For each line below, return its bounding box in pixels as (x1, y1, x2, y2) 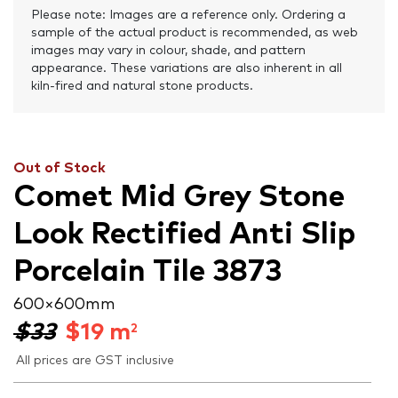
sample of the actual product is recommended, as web (31, 26, 358, 39)
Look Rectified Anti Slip (13, 219, 355, 250)
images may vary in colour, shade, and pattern (31, 44, 306, 57)
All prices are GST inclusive (16, 354, 174, 367)
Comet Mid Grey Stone (13, 181, 345, 212)
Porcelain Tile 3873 (13, 256, 282, 287)
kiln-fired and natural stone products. (31, 79, 253, 92)
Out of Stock (13, 160, 106, 175)
